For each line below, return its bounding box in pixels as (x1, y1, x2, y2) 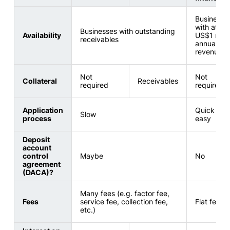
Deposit (22, 135, 50, 144)
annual (195, 39, 217, 48)
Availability (22, 31, 61, 40)
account (22, 143, 51, 152)
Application (22, 106, 63, 115)
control (22, 151, 48, 161)
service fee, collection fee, (80, 197, 168, 206)
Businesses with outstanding (80, 27, 175, 36)
